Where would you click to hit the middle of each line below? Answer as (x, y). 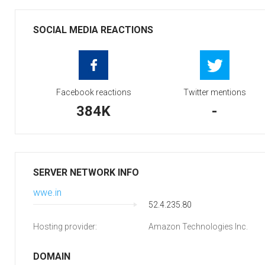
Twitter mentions (214, 92)
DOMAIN (52, 256)
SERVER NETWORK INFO (86, 172)
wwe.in (47, 193)
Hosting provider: (65, 227)
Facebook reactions (93, 92)
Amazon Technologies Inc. (198, 227)
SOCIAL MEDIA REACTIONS (93, 30)
